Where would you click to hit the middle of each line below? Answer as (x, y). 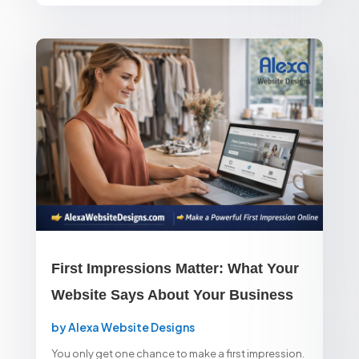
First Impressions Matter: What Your (175, 268)
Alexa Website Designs (131, 327)
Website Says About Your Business (172, 294)
